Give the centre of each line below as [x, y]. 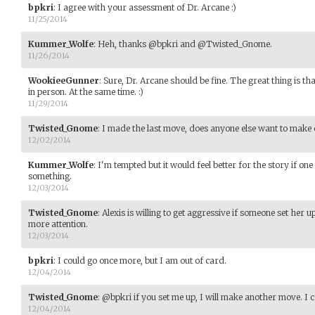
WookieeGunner [64, 80]
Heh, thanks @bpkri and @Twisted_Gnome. [185, 44]
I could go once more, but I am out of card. [142, 260]
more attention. [58, 224]
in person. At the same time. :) [86, 91]
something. [50, 176]
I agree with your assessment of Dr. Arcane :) [147, 7]
